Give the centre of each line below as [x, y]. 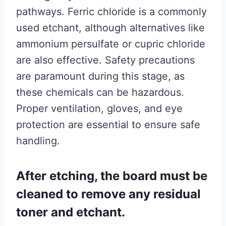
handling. [38, 141]
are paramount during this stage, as [100, 76]
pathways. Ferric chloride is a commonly [111, 12]
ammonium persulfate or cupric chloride [111, 44]
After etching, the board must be [112, 176]
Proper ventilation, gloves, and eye [99, 108]
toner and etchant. [71, 212]
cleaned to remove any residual [108, 194]
